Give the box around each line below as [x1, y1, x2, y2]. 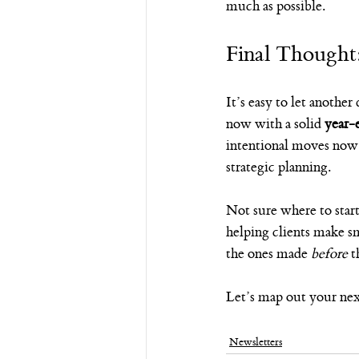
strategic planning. [226, 158, 331, 176]
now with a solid [226, 115, 325, 133]
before [311, 244, 348, 263]
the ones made [226, 244, 311, 263]
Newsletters [229, 334, 282, 349]
